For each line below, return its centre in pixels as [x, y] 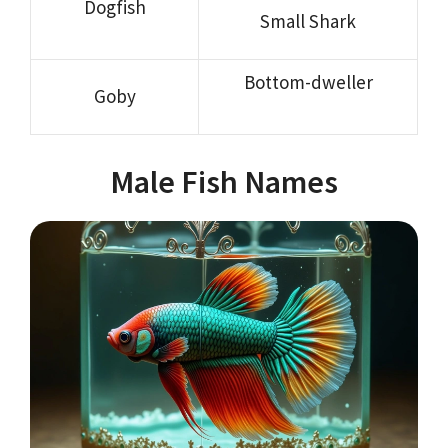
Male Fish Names [224, 182]
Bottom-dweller [308, 81]
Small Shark [308, 20]
